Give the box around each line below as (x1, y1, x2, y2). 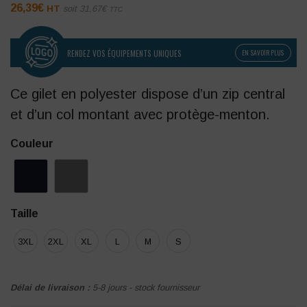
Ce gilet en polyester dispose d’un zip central (10, 86, 285, 102)
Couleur (10, 138, 53, 150)
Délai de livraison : (10, 282, 93, 293)
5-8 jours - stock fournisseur (93, 282, 199, 293)
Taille (10, 208, 38, 220)
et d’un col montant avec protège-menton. (10, 107, 270, 123)
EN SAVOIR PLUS (242, 48, 284, 58)
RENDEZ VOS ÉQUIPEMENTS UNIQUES (67, 48, 182, 60)
